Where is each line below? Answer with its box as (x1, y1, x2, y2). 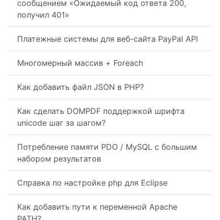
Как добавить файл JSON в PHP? (17, 82, 144, 92)
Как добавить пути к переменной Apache (17, 202, 177, 212)
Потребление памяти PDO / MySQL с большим (17, 142, 197, 152)
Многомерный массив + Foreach (17, 58, 143, 68)
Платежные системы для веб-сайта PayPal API (17, 34, 198, 44)
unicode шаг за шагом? (17, 118, 106, 128)
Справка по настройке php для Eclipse (17, 178, 167, 188)
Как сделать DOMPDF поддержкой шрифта (17, 106, 185, 116)
